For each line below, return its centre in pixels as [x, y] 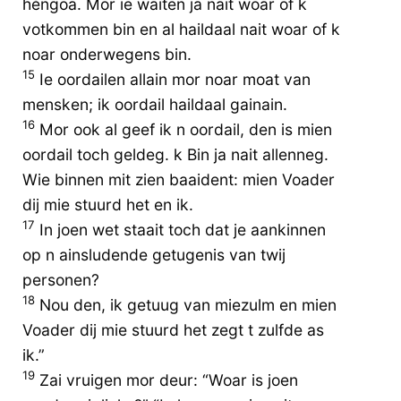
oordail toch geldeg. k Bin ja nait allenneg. [175, 154]
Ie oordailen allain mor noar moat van [173, 79]
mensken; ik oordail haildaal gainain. [155, 104]
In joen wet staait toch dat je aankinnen [180, 229]
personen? [61, 279]
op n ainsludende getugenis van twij [154, 254]
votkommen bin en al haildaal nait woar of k [181, 29]
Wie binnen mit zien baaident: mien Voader [179, 179]
